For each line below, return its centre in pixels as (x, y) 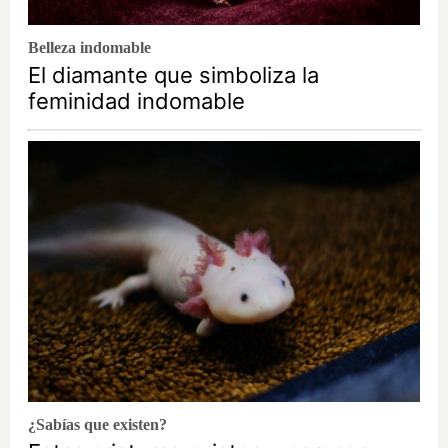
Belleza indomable (89, 48)
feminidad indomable (136, 101)
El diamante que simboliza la (173, 75)
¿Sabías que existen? (97, 425)
